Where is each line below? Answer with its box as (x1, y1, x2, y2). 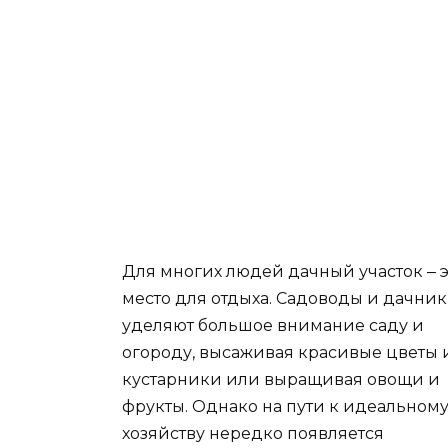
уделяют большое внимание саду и (122, 316, 424, 336)
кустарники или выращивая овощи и (122, 370, 440, 390)
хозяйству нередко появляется (122, 424, 384, 444)
